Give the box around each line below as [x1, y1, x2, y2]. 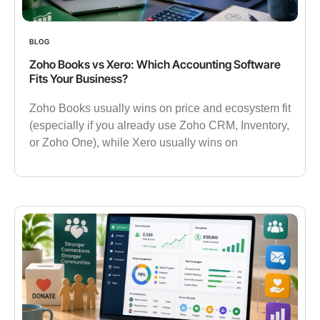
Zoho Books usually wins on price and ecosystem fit [29, 102, 291, 115]
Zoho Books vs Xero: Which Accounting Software [29, 57, 281, 72]
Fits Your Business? [29, 71, 128, 86]
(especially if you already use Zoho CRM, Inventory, [29, 119, 289, 132]
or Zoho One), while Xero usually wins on [29, 136, 238, 149]
